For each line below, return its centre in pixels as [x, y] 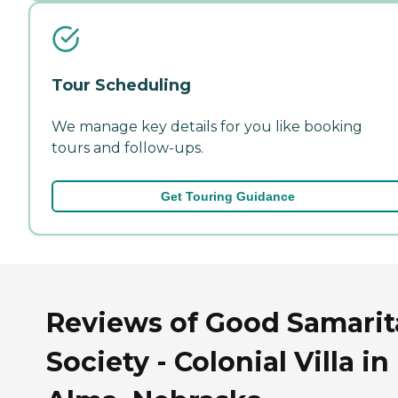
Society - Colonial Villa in [218, 362]
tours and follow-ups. [127, 147]
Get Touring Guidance [227, 196]
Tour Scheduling [121, 85]
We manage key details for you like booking [207, 126]
